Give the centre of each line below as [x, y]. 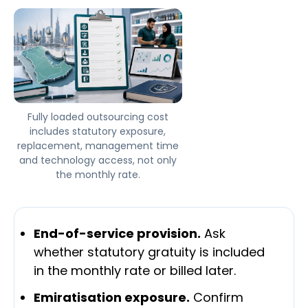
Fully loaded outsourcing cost [98, 117]
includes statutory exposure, [98, 132]
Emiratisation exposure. [112, 298]
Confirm [217, 298]
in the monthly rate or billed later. [135, 271]
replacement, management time [98, 146]
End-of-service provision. [117, 234]
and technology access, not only [98, 161]
